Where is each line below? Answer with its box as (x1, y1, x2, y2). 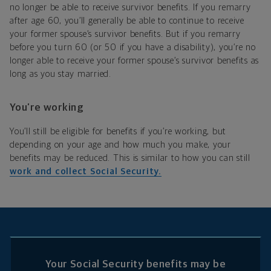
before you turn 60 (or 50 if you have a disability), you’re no (10, 43, 256, 53)
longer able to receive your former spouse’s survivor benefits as (10, 56, 259, 66)
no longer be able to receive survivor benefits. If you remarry (10, 3, 251, 13)
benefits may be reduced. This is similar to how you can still (10, 154, 250, 163)
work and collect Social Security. (10, 167, 162, 177)
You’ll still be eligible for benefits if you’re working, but (10, 127, 226, 137)
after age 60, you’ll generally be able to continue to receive (10, 16, 244, 26)
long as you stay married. (10, 70, 111, 79)
